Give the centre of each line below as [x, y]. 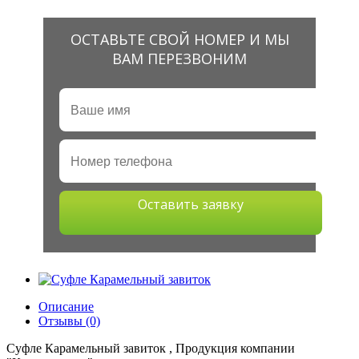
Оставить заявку [191, 204]
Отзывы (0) [69, 321]
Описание [66, 307]
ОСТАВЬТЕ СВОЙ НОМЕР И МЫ [179, 39]
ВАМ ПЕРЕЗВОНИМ [179, 58]
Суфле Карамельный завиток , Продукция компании [151, 348]
